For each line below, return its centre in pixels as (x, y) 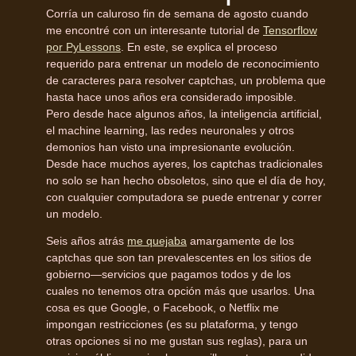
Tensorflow (290, 30)
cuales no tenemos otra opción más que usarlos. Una (180, 290)
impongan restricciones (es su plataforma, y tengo (172, 324)
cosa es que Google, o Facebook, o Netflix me (163, 307)
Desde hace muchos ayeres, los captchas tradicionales (184, 163)
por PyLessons (83, 46)
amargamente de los (240, 240)
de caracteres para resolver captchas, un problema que (186, 80)
